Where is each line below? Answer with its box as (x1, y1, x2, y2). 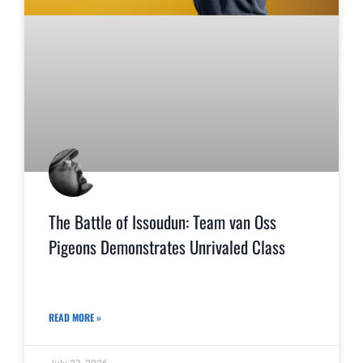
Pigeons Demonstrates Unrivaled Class (49, 233, 285, 259)
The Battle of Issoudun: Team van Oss (49, 208, 276, 234)
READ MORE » (49, 310, 101, 325)
